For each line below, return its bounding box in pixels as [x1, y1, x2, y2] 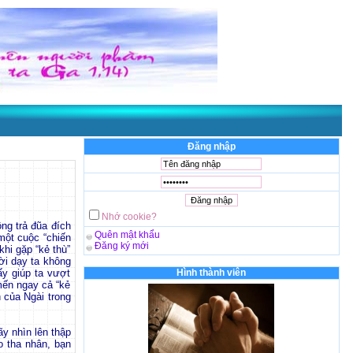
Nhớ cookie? [101, 211, 157, 222]
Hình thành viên [176, 267, 246, 278]
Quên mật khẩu [94, 229, 160, 240]
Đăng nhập [187, 141, 236, 152]
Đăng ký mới [94, 240, 149, 251]
